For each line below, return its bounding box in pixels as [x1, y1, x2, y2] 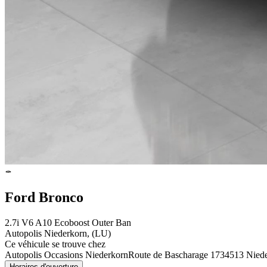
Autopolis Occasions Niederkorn [5, 249, 128, 260]
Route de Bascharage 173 [128, 249, 225, 260]
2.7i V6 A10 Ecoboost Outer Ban [5, 217, 131, 228]
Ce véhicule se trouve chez [5, 238, 105, 249]
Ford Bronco [5, 189, 83, 205]
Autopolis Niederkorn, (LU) [5, 228, 111, 238]
